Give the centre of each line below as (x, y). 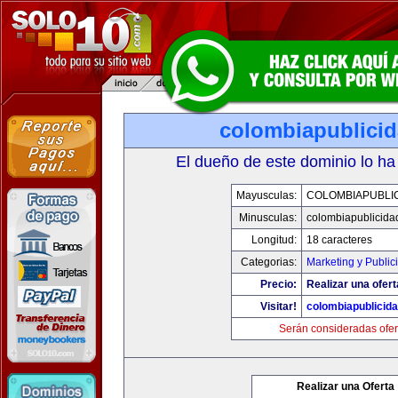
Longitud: (274, 240)
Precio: (279, 284)
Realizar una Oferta (346, 386)
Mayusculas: (267, 195)
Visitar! (279, 306)
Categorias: (269, 262)
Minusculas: (268, 218)
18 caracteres (339, 240)
